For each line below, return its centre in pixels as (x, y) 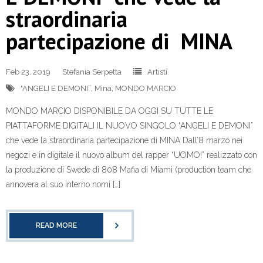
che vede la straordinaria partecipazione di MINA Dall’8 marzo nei (124, 141)
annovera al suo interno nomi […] (63, 185)
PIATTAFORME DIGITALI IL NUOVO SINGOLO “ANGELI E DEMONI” (129, 126)
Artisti (157, 72)
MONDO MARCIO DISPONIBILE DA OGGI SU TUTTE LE (109, 111)
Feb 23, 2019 (28, 72)
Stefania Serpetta (92, 72)
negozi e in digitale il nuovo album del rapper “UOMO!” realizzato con (131, 155)
